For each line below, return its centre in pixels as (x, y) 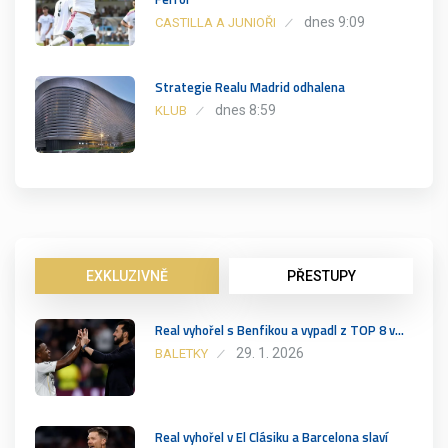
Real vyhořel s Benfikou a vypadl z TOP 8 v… (279, 329)
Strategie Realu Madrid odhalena (250, 86)
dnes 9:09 (334, 21)
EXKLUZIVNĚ (127, 275)
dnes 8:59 (245, 109)
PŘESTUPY (321, 275)
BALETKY (181, 353)
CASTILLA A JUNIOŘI (215, 22)
